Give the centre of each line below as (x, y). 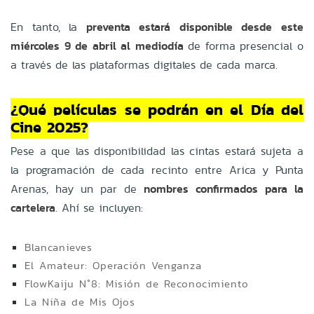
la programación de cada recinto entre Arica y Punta (157, 170)
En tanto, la (44, 27)
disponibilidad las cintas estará (175, 151)
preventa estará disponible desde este (195, 27)
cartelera (33, 207)
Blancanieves (59, 247)
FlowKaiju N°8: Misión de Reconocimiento (137, 283)
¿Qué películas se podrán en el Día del (157, 109)
